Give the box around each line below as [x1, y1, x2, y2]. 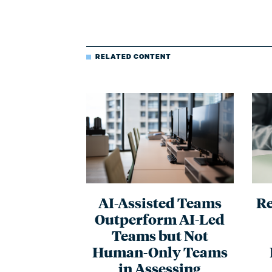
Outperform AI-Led [95, 209, 225, 228]
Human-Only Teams [92, 242, 228, 261]
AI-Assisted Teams [98, 192, 222, 212]
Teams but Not [111, 225, 208, 245]
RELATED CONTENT [95, 52, 171, 61]
